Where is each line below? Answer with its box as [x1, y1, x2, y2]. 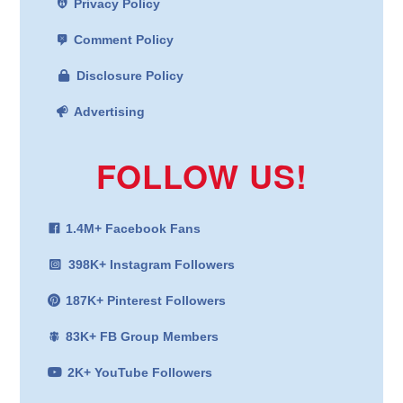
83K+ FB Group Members [65, 328, 219, 344]
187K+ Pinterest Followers [65, 292, 226, 308]
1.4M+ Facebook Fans [65, 220, 201, 236]
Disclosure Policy [76, 67, 184, 83]
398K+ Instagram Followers [68, 256, 236, 272]
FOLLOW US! [95, 151, 308, 199]
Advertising [73, 103, 145, 119]
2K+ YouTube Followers [67, 364, 212, 380]
